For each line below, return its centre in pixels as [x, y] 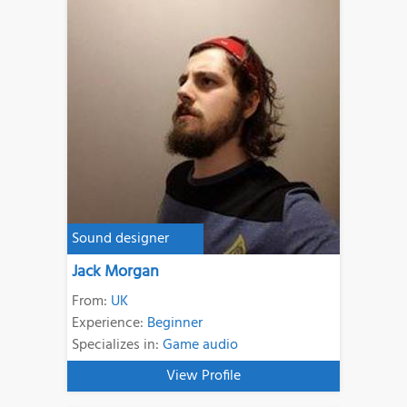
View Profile [204, 377]
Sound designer [121, 239]
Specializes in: [118, 346]
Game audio [201, 346]
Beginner [175, 324]
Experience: [110, 324]
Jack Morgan [116, 273]
